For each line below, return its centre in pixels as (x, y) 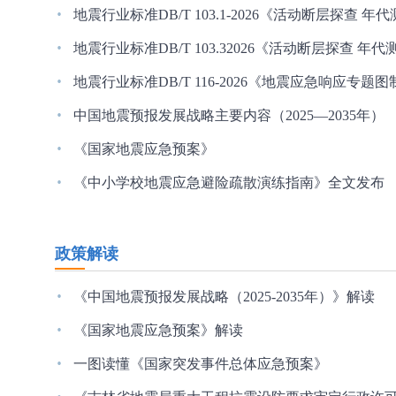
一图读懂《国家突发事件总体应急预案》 (201, 364)
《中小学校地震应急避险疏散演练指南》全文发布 (229, 183)
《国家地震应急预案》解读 (158, 330)
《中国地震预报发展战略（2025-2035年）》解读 (224, 297)
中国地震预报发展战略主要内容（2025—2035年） (229, 115)
